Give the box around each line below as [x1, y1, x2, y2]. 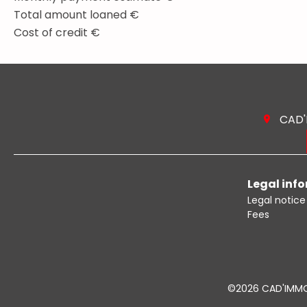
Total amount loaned [14, 6, 130, 23]
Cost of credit [14, 24, 90, 40]
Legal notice [247, 193, 306, 207]
